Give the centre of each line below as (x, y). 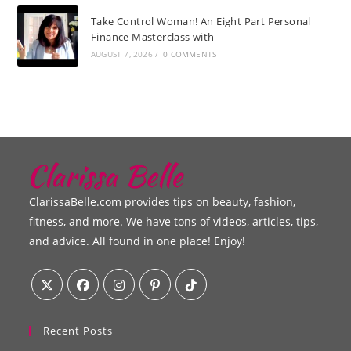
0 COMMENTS (190, 54)
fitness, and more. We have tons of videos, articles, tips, (174, 221)
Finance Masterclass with (152, 37)
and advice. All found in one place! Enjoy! (138, 241)
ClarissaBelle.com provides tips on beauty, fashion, (163, 201)
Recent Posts (78, 330)
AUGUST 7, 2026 (121, 54)
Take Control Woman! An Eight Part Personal (201, 22)
